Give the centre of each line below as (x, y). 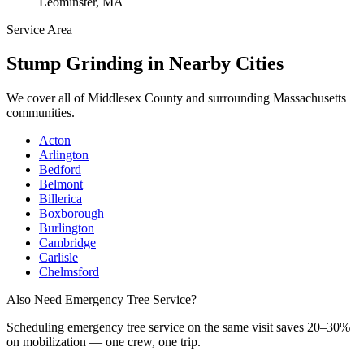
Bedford (60, 170)
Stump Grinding (75, 64)
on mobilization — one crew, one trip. (104, 342)
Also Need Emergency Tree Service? (102, 300)
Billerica (61, 199)
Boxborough (71, 214)
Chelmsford (69, 272)
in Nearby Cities (213, 64)
